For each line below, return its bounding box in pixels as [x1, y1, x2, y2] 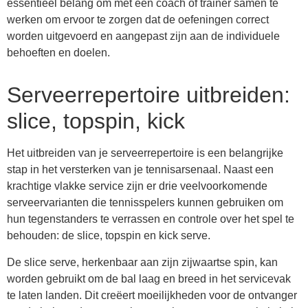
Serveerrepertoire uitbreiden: [7, 82, 290, 108]
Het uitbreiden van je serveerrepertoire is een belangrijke [7, 147, 283, 159]
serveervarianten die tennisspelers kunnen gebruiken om [7, 197, 283, 209]
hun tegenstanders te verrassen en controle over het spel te [7, 213, 294, 225]
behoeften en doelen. [7, 47, 110, 59]
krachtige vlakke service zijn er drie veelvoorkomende [7, 180, 267, 192]
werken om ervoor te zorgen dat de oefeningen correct [7, 14, 269, 26]
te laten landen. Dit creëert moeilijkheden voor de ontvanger [7, 289, 297, 301]
